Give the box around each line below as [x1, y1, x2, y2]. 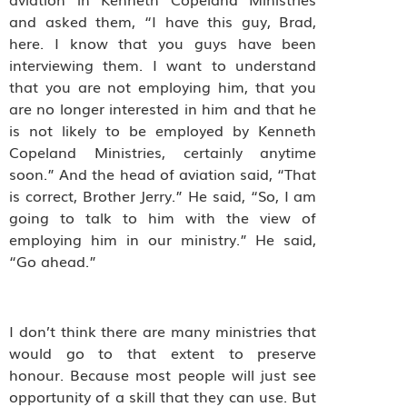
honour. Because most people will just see [9, 362, 317, 385]
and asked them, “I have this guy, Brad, [9, 9, 317, 32]
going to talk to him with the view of [9, 205, 317, 228]
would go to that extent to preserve [9, 341, 317, 363]
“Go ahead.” [9, 249, 96, 272]
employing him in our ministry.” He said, [9, 227, 317, 250]
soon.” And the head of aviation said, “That [9, 162, 317, 184]
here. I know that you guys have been [9, 31, 317, 54]
